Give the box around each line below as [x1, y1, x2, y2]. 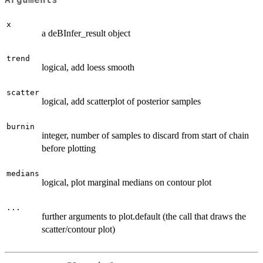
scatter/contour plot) [42, 224, 115, 234]
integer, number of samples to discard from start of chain [42, 130, 249, 140]
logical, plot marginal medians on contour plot [42, 177, 211, 187]
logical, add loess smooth [42, 62, 134, 72]
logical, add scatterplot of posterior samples [42, 96, 201, 106]
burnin [6, 122, 35, 131]
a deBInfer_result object [42, 28, 130, 38]
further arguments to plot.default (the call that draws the [42, 211, 246, 221]
